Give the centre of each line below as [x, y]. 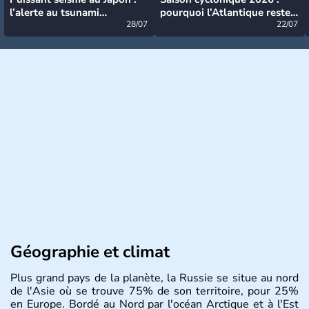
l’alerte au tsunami [54, 12]
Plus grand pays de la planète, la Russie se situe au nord [154, 278]
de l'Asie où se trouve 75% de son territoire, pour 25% [154, 291]
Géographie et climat [90, 251]
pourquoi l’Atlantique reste [225, 12]
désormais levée [48, 25]
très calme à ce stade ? [214, 25]
